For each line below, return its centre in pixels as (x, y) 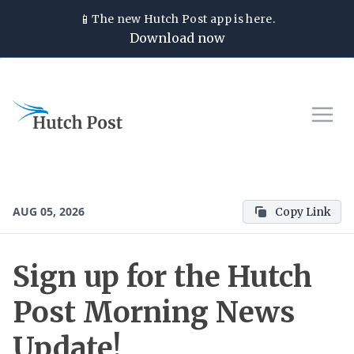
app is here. (241, 19)
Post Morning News (154, 313)
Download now (177, 38)
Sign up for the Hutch (162, 277)
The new (118, 19)
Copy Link (303, 212)
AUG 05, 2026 (49, 211)
